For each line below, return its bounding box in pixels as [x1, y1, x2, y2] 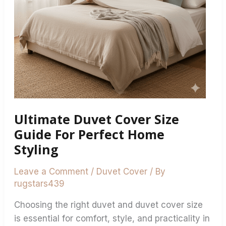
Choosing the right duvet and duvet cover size [14, 200, 203, 210]
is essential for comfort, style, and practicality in [14, 213, 210, 223]
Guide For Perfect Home [14, 125, 165, 143]
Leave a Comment [14, 166, 89, 177]
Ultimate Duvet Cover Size [14, 110, 180, 128]
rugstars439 [14, 179, 65, 189]
